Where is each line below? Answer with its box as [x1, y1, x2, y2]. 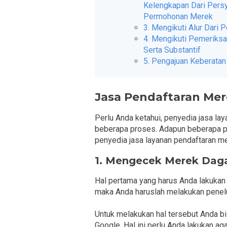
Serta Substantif [143, 45, 201, 55]
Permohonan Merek [143, 12, 213, 22]
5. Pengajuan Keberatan [143, 56, 226, 66]
